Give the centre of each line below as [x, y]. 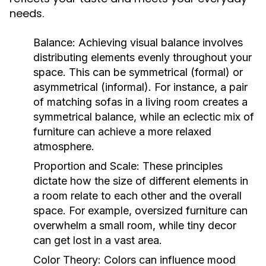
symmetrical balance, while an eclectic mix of [144, 117]
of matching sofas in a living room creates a [140, 102]
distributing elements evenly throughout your [142, 57]
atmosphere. [64, 146]
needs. [27, 13]
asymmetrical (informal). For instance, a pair [140, 87]
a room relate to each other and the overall [137, 196]
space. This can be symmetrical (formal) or [138, 72]
